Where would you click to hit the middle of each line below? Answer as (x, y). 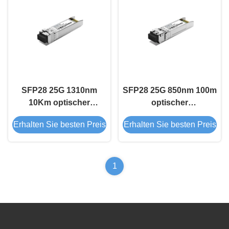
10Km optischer (59, 102)
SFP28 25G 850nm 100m (170, 90)
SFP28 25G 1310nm (59, 90)
